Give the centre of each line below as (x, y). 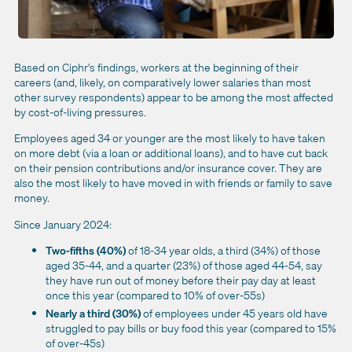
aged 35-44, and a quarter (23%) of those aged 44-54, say (184, 266)
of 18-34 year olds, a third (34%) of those (224, 251)
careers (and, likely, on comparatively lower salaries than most (163, 82)
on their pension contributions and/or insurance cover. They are (168, 168)
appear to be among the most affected (240, 97)
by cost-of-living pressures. (80, 112)
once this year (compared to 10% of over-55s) (155, 295)
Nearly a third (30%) (93, 313)
